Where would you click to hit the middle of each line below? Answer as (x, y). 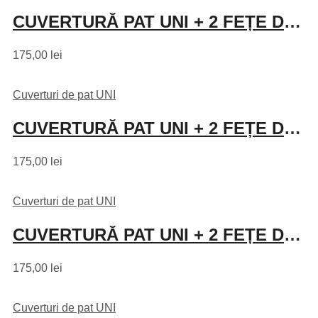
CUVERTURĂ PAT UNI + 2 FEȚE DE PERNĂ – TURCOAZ (292, 22)
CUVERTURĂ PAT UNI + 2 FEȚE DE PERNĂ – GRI (292, 128)
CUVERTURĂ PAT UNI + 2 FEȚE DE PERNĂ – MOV (292, 235)
